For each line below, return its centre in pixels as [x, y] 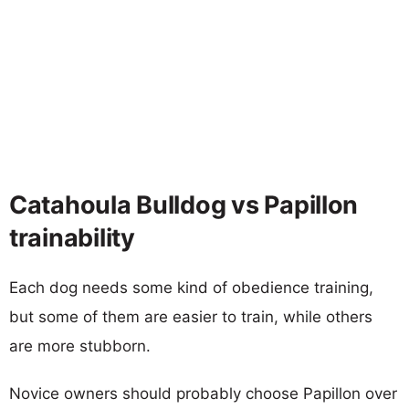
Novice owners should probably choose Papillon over [203, 393]
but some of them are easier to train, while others [191, 316]
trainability [72, 237]
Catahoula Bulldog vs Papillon [184, 204]
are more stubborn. [80, 346]
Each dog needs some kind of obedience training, [191, 287]
